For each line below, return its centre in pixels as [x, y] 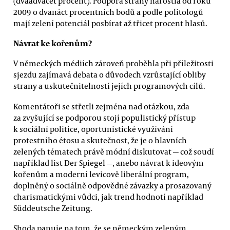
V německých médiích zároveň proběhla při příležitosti [113, 63]
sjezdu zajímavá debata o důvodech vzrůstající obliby [110, 75]
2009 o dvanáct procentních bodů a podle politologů [108, 12]
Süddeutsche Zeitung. [53, 208]
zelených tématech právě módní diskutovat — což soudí [114, 151]
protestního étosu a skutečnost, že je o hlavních [100, 140]
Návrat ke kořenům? [53, 43]
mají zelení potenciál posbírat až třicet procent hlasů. [110, 23]
